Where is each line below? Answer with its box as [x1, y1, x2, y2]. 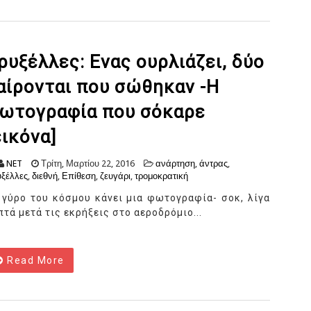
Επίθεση [62, 171, 96, 182]
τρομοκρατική [135, 171, 188, 182]
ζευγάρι [100, 171, 131, 182]
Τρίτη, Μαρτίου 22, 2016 [39, 158, 135, 169]
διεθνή [32, 171, 58, 182]
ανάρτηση [155, 158, 195, 169]
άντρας [199, 158, 228, 169]
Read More [3, 255, 65, 267]
